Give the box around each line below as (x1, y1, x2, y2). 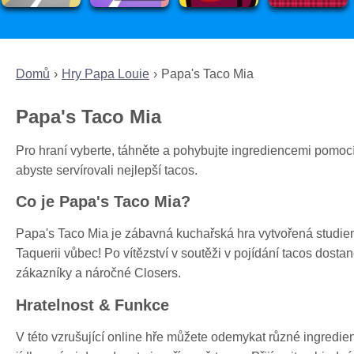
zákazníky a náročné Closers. (16, 266, 181, 281)
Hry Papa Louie (62, 66, 149, 81)
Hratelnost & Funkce (16, 296, 169, 314)
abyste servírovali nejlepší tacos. (16, 163, 198, 177)
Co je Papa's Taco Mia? (16, 193, 190, 211)
